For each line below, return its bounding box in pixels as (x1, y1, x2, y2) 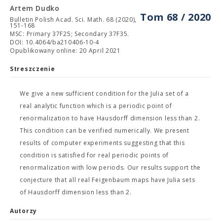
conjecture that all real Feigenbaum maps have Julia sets (20, 176, 195, 184)
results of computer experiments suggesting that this (20, 139, 185, 147)
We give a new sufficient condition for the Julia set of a (20, 89, 189, 98)
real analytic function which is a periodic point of (20, 102, 172, 110)
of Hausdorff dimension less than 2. (20, 188, 132, 196)
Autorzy (10, 207, 37, 215)
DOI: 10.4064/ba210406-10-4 (10, 38, 100, 46)
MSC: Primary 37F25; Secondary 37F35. (10, 30, 130, 38)
